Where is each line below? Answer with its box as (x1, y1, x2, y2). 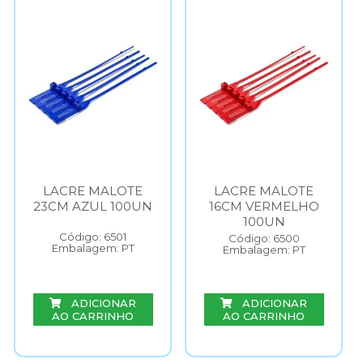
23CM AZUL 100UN (33, 199, 152, 214)
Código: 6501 (59, 230, 126, 243)
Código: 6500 (228, 232, 300, 245)
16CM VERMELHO (208, 199, 319, 214)
